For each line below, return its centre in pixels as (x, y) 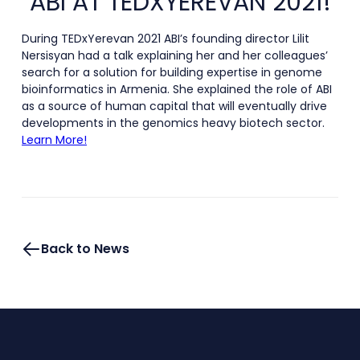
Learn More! (54, 140)
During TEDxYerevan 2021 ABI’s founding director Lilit (166, 39)
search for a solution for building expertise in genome (172, 73)
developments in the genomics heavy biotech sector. (173, 123)
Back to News (85, 249)
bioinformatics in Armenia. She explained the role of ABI (177, 90)
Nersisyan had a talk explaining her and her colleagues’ (175, 56)
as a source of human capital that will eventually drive (174, 106)
